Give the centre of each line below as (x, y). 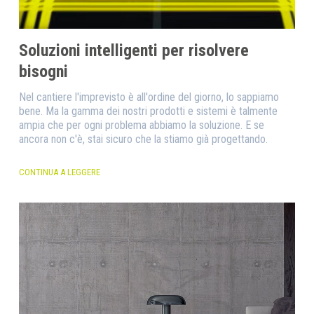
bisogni (43, 71)
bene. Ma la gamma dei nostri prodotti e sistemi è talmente (148, 111)
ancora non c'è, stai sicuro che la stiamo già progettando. (143, 139)
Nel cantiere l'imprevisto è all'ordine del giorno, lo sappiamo (149, 97)
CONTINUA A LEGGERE (59, 172)
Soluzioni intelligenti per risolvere (134, 50)
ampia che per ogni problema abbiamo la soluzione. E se (141, 125)
